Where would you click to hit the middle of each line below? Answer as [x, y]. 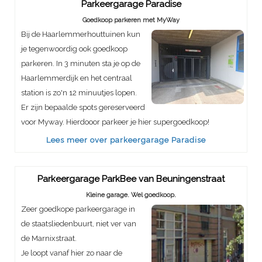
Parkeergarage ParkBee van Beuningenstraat [131, 179]
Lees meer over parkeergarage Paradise [126, 140]
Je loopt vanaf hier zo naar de [72, 253]
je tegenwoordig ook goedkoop [74, 49]
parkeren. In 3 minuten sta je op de [81, 63]
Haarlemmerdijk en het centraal [77, 78]
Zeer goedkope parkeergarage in [78, 209]
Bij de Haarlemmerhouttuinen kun [81, 34]
